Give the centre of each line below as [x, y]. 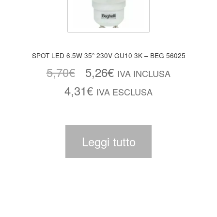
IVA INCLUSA [144, 73]
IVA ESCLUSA [124, 92]
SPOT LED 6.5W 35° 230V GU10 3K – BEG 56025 [165, 55]
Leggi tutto [108, 141]
